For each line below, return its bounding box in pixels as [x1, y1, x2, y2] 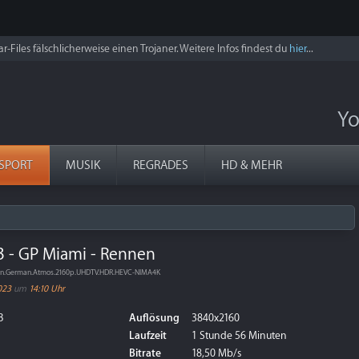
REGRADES [133, 159, 188, 172]
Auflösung [128, 312, 179, 324]
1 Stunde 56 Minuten [188, 329, 287, 341]
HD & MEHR [221, 159, 282, 172]
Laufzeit [128, 329, 167, 341]
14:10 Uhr [29, 284, 65, 294]
